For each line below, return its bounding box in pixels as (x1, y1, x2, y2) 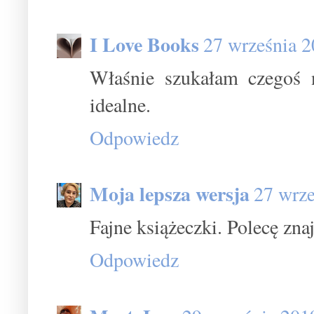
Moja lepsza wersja (90, 179, 250, 209)
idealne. (90, 90, 151, 118)
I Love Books (90, 29, 199, 59)
